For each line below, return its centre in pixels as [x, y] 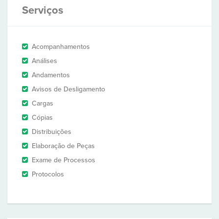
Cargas [43, 103]
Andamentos [51, 75]
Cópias [42, 118]
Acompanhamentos [61, 47]
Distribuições [52, 132]
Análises [44, 61]
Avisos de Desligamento [68, 89]
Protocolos [48, 174]
